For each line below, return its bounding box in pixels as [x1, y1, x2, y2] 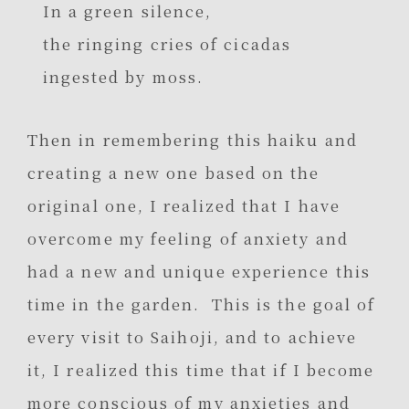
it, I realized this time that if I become [27, 359, 375, 382]
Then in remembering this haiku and [27, 129, 358, 152]
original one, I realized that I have [27, 194, 341, 217]
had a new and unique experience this [27, 260, 371, 283]
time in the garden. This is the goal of [27, 293, 376, 316]
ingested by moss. [42, 66, 204, 89]
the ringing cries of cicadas [42, 33, 298, 56]
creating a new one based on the [27, 162, 320, 184]
